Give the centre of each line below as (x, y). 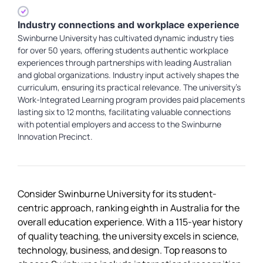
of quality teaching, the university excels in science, (128, 236)
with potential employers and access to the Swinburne (119, 124)
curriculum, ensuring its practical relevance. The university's (129, 87)
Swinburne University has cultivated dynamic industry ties (126, 38)
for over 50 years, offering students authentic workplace (123, 50)
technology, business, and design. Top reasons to (122, 250)
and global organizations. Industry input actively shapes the (128, 75)
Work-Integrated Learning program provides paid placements (131, 99)
